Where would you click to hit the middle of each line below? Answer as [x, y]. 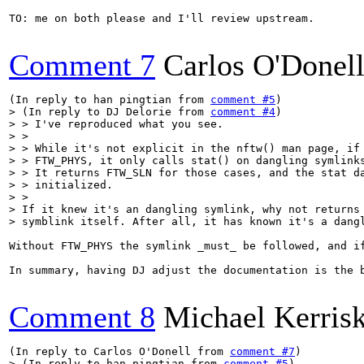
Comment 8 [82, 317]
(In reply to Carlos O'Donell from [119, 351]
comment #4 [243, 112]
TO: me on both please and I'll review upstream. [162, 18]
